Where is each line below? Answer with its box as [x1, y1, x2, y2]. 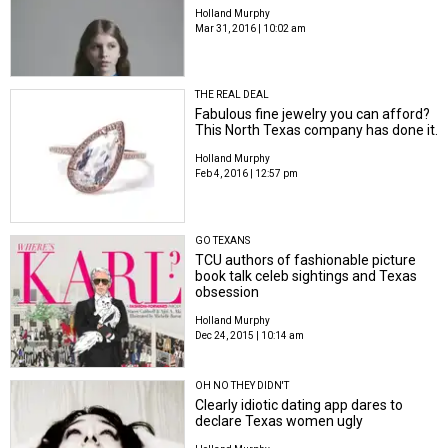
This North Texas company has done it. [195, 122, 439, 139]
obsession [195, 283, 260, 300]
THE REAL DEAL [195, 89, 270, 101]
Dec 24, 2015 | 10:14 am [195, 329, 305, 341]
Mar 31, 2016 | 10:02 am [195, 23, 307, 34]
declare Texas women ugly [195, 413, 364, 430]
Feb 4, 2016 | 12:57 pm [195, 168, 299, 180]
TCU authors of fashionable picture [195, 251, 417, 268]
